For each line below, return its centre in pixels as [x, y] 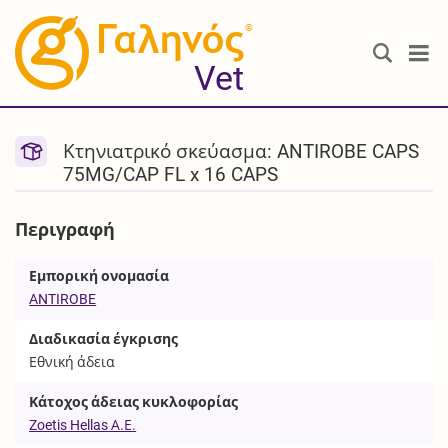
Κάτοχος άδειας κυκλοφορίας [134, 401]
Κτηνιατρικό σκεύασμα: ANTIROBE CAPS [241, 152]
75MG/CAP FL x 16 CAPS [171, 175]
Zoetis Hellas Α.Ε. [83, 424]
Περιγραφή [65, 229]
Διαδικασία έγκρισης [104, 338]
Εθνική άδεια [72, 361]
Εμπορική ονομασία [99, 276]
